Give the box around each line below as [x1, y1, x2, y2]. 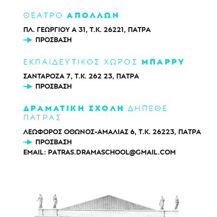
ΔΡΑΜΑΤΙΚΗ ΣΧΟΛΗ [23, 103, 124, 114]
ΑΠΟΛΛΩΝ [67, 10, 120, 21]
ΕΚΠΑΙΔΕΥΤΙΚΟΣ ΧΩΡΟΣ [23, 57, 141, 67]
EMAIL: [23, 148, 48, 157]
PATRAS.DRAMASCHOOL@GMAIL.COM [48, 148, 176, 157]
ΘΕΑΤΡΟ [23, 10, 67, 20]
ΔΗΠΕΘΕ [124, 103, 169, 113]
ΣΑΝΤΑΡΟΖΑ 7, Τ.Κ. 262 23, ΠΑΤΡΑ [23, 72, 139, 81]
